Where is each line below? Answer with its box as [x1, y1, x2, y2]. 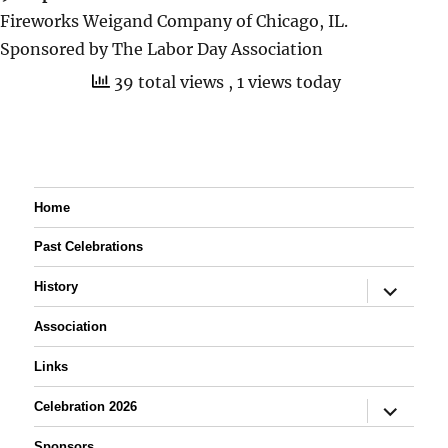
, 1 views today [227, 72, 341, 92]
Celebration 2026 [34, 399, 138, 415]
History [34, 279, 79, 295]
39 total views [109, 72, 228, 92]
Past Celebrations [34, 239, 144, 255]
